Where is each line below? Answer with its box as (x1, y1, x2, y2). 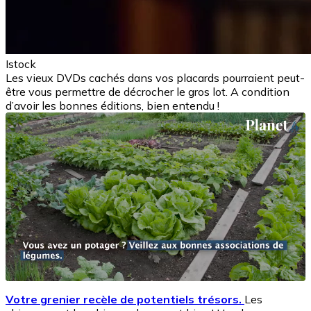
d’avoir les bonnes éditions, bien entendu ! (6, 98, 219, 112)
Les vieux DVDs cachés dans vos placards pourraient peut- (6, 70, 305, 85)
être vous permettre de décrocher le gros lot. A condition (6, 84, 289, 99)
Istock (6, 56, 36, 71)
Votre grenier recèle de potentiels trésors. (6, 292, 244, 306)
